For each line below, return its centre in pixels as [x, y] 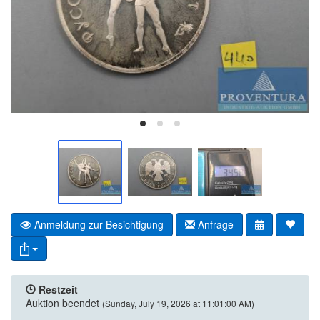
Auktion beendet [62, 302]
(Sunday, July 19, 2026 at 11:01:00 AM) [178, 303]
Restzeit [58, 289]
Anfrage [214, 224]
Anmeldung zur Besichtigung [97, 224]
